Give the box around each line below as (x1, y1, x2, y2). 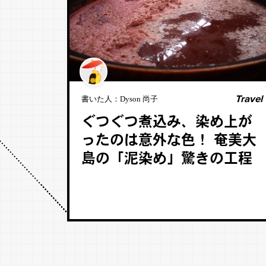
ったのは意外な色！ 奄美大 (81, 134, 256, 148)
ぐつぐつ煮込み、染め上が (81, 116, 252, 130)
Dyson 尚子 (119, 94, 158, 103)
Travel (235, 93, 262, 105)
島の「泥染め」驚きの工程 (81, 153, 252, 167)
